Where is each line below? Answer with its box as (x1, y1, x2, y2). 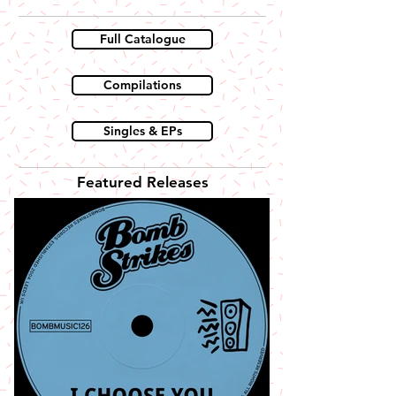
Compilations (103, 77, 181, 93)
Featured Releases (76, 173, 209, 191)
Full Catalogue (99, 31, 186, 47)
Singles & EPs (103, 123, 182, 139)
